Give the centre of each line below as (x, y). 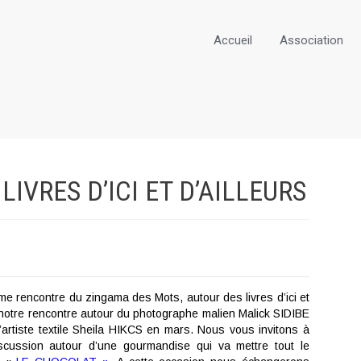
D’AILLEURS (243, 191)
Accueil (233, 40)
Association (311, 40)
